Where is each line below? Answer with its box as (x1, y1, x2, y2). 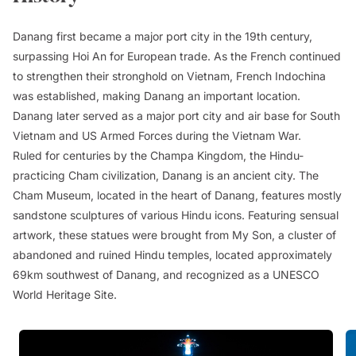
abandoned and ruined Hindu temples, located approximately (13, 248, 332, 261)
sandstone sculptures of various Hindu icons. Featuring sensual (13, 208, 339, 222)
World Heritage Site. (13, 288, 117, 301)
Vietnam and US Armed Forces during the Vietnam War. (13, 129, 301, 142)
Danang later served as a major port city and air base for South (13, 109, 340, 122)
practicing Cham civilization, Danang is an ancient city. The (13, 168, 319, 182)
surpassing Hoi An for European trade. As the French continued (13, 49, 341, 63)
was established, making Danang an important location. (13, 89, 300, 103)
